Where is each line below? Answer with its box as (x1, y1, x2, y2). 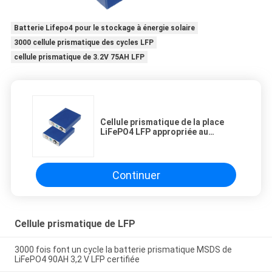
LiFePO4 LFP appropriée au (100, 127, 208, 137)
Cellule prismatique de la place (100, 117, 224, 127)
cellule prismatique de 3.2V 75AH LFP (13, 53, 144, 62)
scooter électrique (100, 137, 177, 147)
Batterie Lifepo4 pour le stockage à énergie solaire (13, 24, 195, 33)
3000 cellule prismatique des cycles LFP (13, 38, 154, 47)
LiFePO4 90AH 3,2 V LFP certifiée (14, 254, 140, 265)
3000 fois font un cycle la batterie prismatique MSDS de (14, 245, 232, 255)
